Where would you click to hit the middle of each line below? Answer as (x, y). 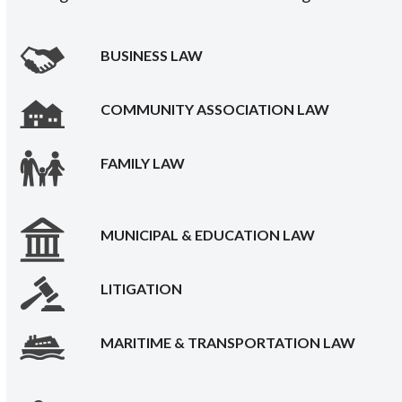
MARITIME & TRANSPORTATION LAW (228, 343)
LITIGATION (142, 289)
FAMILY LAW (143, 163)
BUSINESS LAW (152, 56)
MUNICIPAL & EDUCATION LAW (208, 235)
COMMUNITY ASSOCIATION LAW (215, 109)
